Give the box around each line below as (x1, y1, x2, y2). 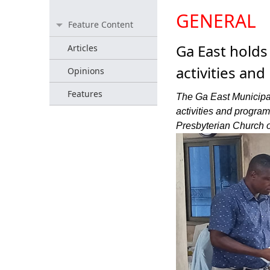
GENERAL (175, 8, 256, 33)
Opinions (67, 65, 104, 77)
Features (67, 88, 102, 99)
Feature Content (68, 19, 133, 30)
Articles (67, 42, 98, 54)
